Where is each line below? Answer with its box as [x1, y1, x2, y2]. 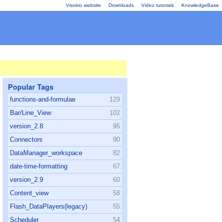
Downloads [109, 2, 134, 8]
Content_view [10, 189, 49, 197]
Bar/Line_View [10, 109, 51, 116]
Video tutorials [141, 2, 174, 8]
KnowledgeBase [181, 2, 219, 8]
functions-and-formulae [10, 96, 75, 103]
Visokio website [66, 2, 101, 8]
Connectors [10, 136, 43, 143]
